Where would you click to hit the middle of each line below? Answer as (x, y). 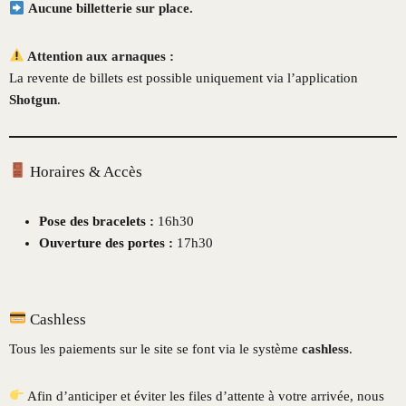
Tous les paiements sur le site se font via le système (155, 348)
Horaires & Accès (85, 171)
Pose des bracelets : (97, 221)
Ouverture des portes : (106, 242)
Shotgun (33, 99)
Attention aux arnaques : (100, 56)
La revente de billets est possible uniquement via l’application (184, 77)
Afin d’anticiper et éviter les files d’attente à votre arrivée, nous (205, 396)
